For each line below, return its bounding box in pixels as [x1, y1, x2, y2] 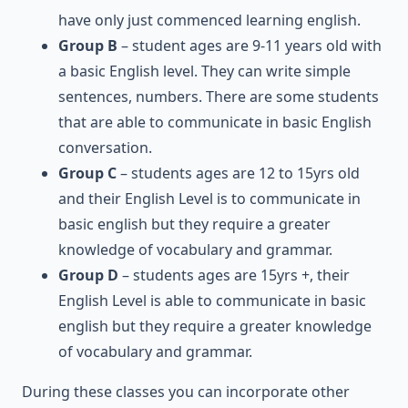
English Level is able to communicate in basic [58, 290, 366, 311]
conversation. [58, 137, 152, 158]
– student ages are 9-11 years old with [117, 35, 382, 56]
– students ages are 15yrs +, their [118, 264, 350, 285]
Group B [58, 35, 117, 56]
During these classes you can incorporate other [22, 381, 350, 402]
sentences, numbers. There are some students [58, 86, 379, 107]
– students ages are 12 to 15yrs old [117, 162, 360, 183]
